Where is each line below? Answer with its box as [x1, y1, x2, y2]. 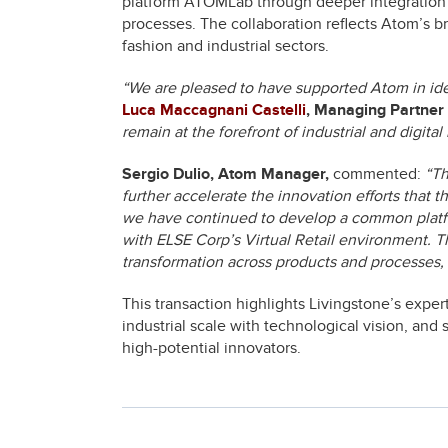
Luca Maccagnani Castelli [122, 99, 306, 120]
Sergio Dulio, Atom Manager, [122, 163, 329, 184]
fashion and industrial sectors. [122, 35, 329, 56]
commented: [329, 163, 425, 184]
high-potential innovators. [122, 337, 301, 358]
